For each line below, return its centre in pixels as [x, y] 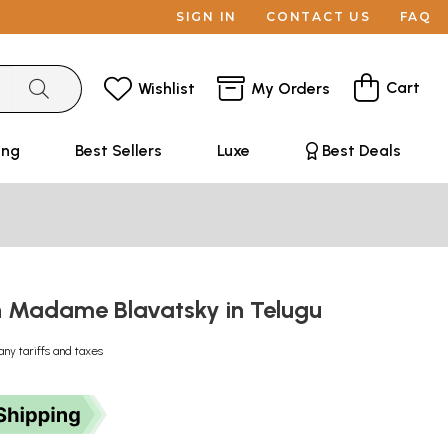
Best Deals [361, 150]
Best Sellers [118, 150]
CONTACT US [318, 16]
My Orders [290, 88]
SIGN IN [206, 16]
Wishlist [166, 88]
